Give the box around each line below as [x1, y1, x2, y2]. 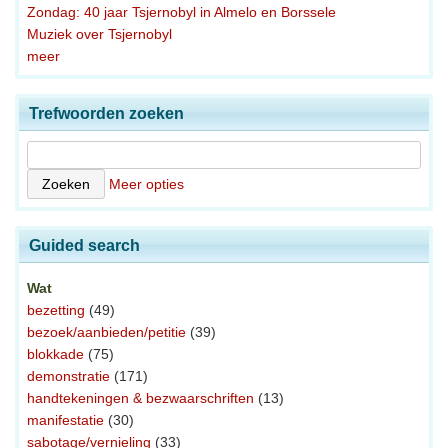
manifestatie [27, 412, 104, 429]
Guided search [29, 237, 140, 255]
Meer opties [109, 176, 184, 193]
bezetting [27, 302, 85, 319]
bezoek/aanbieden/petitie [27, 324, 186, 341]
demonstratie [27, 368, 110, 385]
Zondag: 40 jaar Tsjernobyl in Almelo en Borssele [27, 4, 336, 21]
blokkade [27, 346, 84, 363]
